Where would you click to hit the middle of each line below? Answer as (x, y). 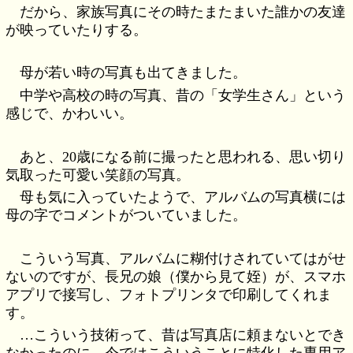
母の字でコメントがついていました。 (126, 216)
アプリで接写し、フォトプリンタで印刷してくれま (169, 294)
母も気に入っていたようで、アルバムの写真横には (183, 197)
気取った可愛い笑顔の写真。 (98, 175)
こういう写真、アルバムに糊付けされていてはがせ (183, 258)
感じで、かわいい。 (70, 113)
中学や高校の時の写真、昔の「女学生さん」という (183, 95)
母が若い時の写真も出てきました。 (134, 73)
